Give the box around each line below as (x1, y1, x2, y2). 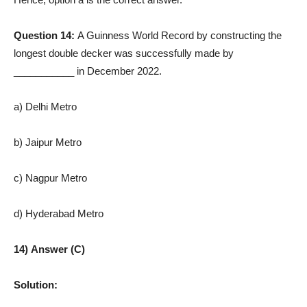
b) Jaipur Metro (14, 136, 82, 148)
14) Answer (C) (14, 243, 85, 255)
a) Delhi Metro (14, 100, 77, 112)
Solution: (14, 278, 58, 291)
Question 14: (14, 29, 77, 41)
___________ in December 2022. (14, 64, 162, 77)
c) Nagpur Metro (14, 171, 87, 184)
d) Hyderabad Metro (14, 207, 103, 219)
